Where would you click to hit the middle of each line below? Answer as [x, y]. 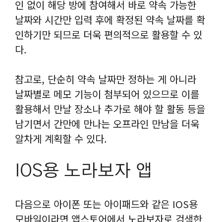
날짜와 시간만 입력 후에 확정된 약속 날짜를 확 [110, 20]
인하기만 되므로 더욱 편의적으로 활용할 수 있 [109, 35]
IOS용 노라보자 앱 [84, 171]
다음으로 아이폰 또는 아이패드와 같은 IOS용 [106, 204]
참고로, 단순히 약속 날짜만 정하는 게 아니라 [106, 79]
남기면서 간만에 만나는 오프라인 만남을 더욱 [107, 124]
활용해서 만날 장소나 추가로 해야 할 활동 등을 [110, 109]
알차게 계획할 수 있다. [61, 139]
